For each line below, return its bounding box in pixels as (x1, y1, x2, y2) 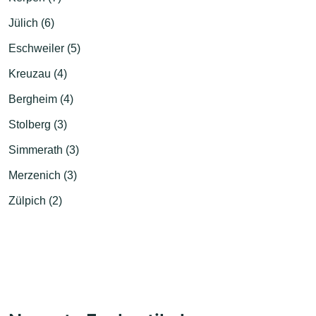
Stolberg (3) (8, 118, 67, 130)
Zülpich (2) (8, 194, 62, 207)
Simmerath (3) (8, 143, 79, 156)
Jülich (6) (8, 16, 54, 29)
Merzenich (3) (8, 169, 77, 181)
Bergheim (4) (8, 92, 73, 105)
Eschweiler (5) (8, 42, 80, 54)
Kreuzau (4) (8, 67, 67, 80)
